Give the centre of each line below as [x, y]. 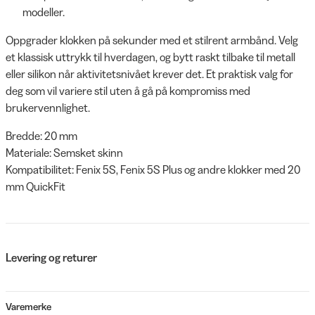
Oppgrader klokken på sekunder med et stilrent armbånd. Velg [152, 40]
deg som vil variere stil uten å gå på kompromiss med [128, 90]
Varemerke [28, 307]
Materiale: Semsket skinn [64, 152]
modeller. [44, 12]
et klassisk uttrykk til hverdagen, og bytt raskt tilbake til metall [150, 57]
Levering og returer [51, 257]
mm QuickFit [36, 186]
